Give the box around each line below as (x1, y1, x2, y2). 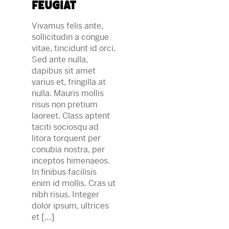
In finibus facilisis (32, 166, 97, 177)
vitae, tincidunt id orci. (32, 42, 116, 54)
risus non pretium (32, 99, 98, 110)
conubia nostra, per (32, 144, 105, 155)
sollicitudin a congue (32, 31, 109, 42)
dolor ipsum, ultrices (32, 200, 109, 211)
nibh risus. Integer (32, 189, 100, 200)
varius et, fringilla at (32, 76, 106, 87)
